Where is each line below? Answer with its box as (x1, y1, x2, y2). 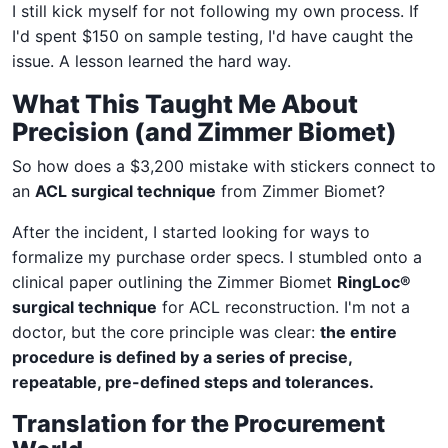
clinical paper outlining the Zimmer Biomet (12, 271, 337, 292)
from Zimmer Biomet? (216, 180, 385, 201)
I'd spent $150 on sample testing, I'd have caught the (12, 25, 413, 46)
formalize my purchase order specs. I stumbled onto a (12, 246, 422, 267)
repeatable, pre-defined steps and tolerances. (12, 371, 374, 392)
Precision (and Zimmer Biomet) (12, 116, 397, 147)
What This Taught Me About (12, 88, 358, 119)
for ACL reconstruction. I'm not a (157, 296, 410, 317)
